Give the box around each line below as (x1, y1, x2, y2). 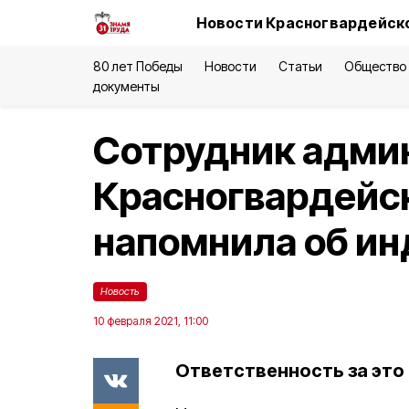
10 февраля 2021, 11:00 (93, 314, 208, 328)
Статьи (278, 58, 322, 74)
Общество (343, 58, 406, 74)
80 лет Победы (93, 58, 184, 74)
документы (93, 79, 161, 94)
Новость (100, 285, 140, 298)
